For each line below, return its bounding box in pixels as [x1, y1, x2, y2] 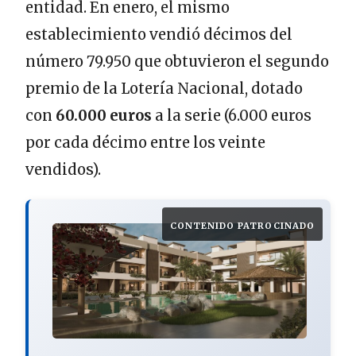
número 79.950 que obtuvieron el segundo [25, 52, 329, 72]
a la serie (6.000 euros [152, 106, 311, 126]
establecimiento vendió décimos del [25, 25, 292, 44]
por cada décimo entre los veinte [25, 133, 265, 153]
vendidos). [25, 161, 101, 180]
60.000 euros [56, 106, 152, 126]
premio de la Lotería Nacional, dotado [25, 79, 303, 99]
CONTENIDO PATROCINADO [170, 219, 315, 231]
